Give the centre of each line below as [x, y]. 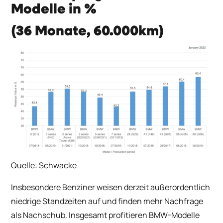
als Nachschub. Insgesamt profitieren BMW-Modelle [106, 215]
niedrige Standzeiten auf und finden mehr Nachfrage [107, 201]
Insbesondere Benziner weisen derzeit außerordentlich [111, 187]
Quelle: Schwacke [44, 166]
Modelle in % [54, 10]
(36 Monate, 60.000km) [88, 32]
